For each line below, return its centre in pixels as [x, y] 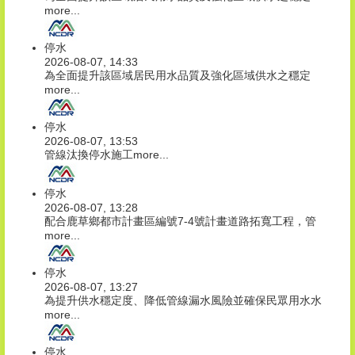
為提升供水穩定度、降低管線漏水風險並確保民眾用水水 [183, 301]
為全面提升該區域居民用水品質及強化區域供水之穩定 [177, 76]
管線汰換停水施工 [89, 155]
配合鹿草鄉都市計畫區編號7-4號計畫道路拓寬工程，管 [180, 221]
